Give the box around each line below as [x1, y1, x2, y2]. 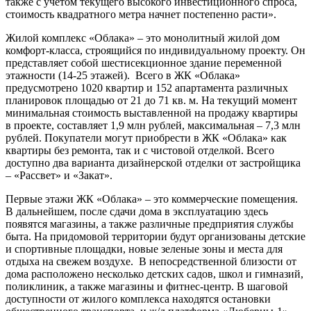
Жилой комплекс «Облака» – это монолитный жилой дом [6, 31, 280, 44]
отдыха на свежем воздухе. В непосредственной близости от [6, 255, 296, 267]
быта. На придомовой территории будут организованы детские [6, 230, 305, 242]
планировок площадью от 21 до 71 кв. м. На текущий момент [6, 94, 297, 106]
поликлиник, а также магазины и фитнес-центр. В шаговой [6, 280, 288, 292]
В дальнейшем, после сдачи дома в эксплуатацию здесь [6, 205, 268, 217]
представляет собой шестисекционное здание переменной [6, 56, 282, 69]
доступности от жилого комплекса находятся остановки [6, 292, 271, 305]
